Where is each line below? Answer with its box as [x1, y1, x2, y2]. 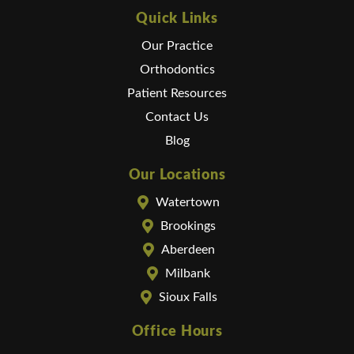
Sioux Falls [158, 291, 217, 304]
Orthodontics [139, 63, 215, 77]
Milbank [165, 267, 211, 281]
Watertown [156, 196, 220, 209]
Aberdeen [160, 243, 215, 257]
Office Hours [131, 325, 223, 340]
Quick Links [136, 12, 218, 27]
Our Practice [141, 40, 213, 53]
